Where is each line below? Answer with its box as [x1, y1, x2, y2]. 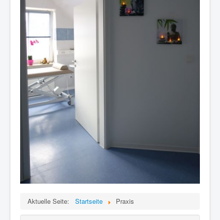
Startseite [75, 196, 103, 206]
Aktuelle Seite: [27, 196, 73, 206]
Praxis [116, 196, 134, 206]
